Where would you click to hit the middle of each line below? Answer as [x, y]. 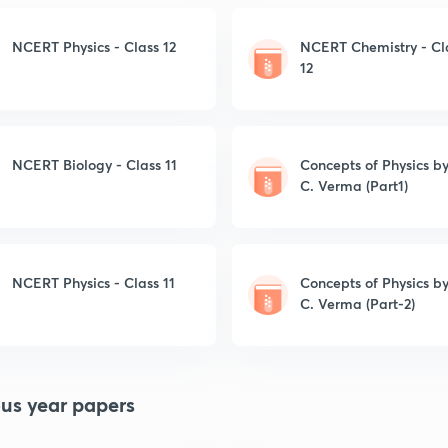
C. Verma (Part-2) [357, 303]
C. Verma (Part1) [354, 185]
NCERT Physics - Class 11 [93, 282]
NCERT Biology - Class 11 [94, 164]
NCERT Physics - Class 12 [94, 46]
